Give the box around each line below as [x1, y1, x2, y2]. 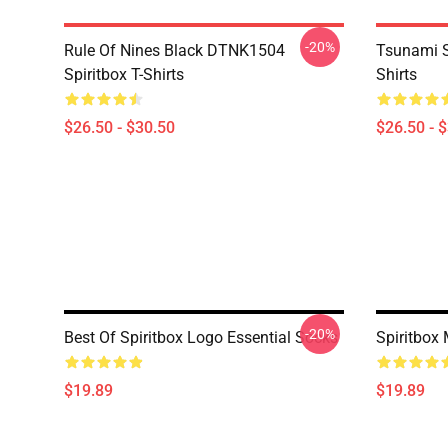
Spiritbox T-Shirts [64, 65, 184, 84]
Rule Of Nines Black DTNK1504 [64, 41, 285, 60]
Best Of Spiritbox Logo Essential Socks [64, 328, 338, 347]
